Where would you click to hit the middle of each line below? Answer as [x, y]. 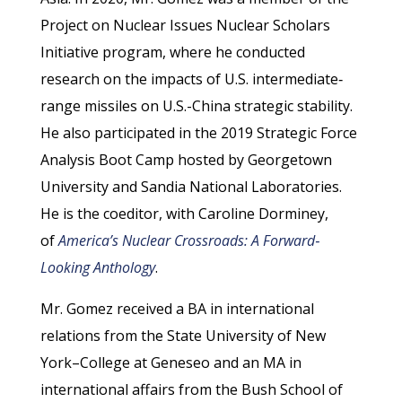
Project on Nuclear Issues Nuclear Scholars [185, 26]
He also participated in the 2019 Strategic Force [198, 133]
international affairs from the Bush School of [191, 390]
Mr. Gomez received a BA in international [177, 309]
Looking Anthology [97, 268]
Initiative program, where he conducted [172, 52]
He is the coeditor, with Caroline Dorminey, [184, 214]
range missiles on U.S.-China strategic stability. [196, 106]
